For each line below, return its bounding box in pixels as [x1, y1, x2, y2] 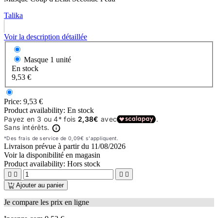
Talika [4, 11, 23, 19]
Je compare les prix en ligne [4, 198, 89, 207]
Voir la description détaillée [4, 32, 87, 41]
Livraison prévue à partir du [4, 142, 91, 151]
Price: [4, 97, 23, 106]
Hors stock [67, 160, 100, 168]
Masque [24, 55, 48, 64]
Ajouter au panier [16, 182, 64, 189]
